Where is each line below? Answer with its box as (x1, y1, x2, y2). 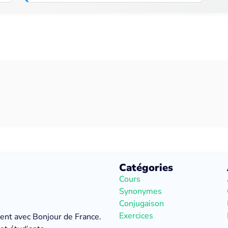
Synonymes (119, 186, 162, 197)
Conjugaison (119, 198, 164, 209)
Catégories (119, 161, 173, 175)
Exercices (119, 210, 153, 221)
